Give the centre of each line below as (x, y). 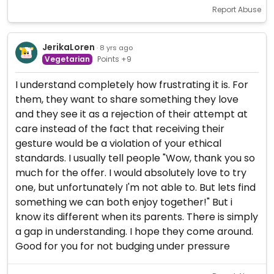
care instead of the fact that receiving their (120, 129)
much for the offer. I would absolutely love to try (131, 173)
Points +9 (114, 59)
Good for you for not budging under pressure (123, 246)
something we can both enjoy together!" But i (124, 202)
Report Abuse (237, 9)
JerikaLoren (68, 47)
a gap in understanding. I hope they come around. (134, 231)
